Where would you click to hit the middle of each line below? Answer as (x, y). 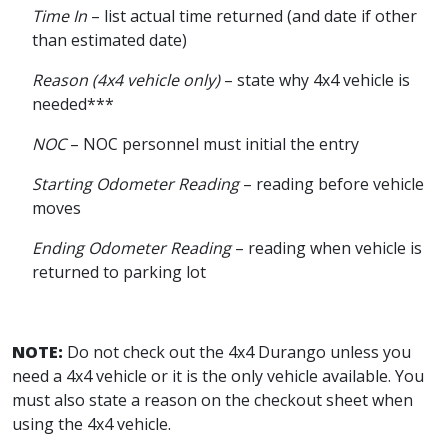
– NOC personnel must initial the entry (212, 144)
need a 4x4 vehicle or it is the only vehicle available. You (218, 376)
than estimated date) (109, 40)
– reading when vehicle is (326, 248)
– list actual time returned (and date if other (252, 16)
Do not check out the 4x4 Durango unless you (237, 352)
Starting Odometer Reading (137, 184)
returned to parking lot (119, 272)
